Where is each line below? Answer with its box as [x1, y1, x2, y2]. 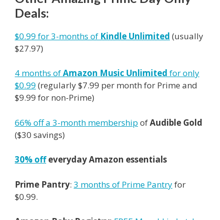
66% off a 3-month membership [15, 116, 138, 128]
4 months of [15, 67, 63, 79]
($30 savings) [15, 129, 65, 140]
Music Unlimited [98, 67, 167, 79]
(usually [170, 30, 203, 42]
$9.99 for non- [15, 92, 69, 104]
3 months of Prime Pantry [74, 178, 172, 190]
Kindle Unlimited [100, 30, 170, 42]
